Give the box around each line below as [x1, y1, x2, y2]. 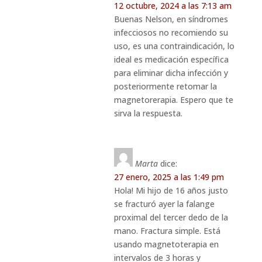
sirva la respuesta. [113, 107, 182, 119]
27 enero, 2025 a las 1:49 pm [113, 171, 224, 182]
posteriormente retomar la [113, 80, 217, 92]
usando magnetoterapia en [113, 238, 219, 250]
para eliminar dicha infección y [113, 67, 228, 78]
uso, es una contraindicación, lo [113, 40, 235, 51]
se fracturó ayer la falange [113, 198, 215, 209]
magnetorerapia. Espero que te [113, 94, 233, 105]
